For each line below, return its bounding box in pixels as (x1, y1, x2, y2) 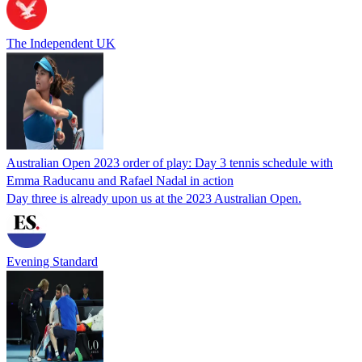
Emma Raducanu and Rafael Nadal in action (6, 173, 234, 187)
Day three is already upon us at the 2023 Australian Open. (6, 191, 301, 205)
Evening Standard (6, 254, 98, 268)
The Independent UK (6, 36, 116, 50)
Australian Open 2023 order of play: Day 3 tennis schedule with (6, 155, 333, 170)
